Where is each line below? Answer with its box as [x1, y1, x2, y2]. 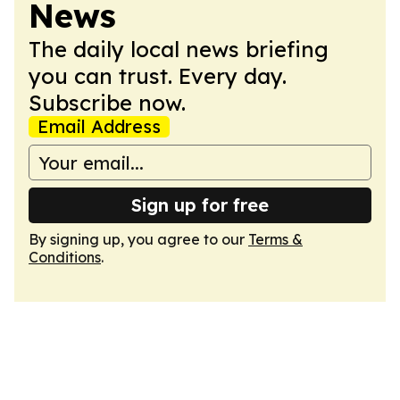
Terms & [248, 230, 303, 248]
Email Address [37, 115, 161, 137]
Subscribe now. [29, 89, 186, 116]
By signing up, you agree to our [29, 230, 248, 248]
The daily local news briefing [29, 36, 329, 62]
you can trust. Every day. [29, 62, 287, 89]
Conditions [29, 248, 101, 266]
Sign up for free [131, 194, 269, 216]
